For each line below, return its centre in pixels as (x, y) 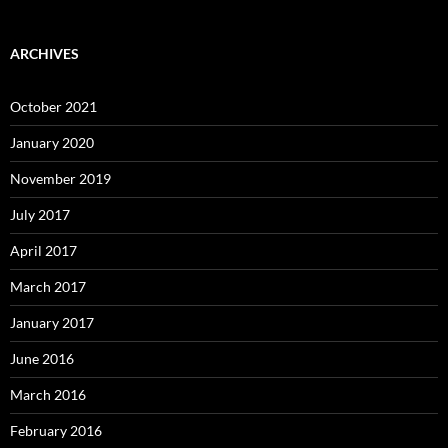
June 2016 (42, 358)
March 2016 (48, 394)
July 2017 (40, 214)
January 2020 (52, 142)
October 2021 (53, 106)
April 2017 (43, 250)
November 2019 (60, 178)
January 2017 (52, 322)
